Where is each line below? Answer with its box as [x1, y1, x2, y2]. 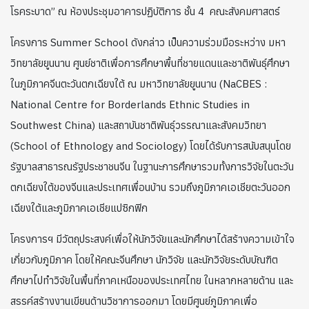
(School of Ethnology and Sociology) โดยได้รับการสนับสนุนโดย [10, 139, 291, 153]
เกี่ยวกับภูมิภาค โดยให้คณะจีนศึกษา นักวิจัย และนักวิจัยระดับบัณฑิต [10, 253, 278, 267]
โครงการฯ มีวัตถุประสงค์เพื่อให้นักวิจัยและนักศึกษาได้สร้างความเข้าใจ [10, 232, 295, 246]
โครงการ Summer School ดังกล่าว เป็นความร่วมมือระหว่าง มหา [10, 36, 286, 50]
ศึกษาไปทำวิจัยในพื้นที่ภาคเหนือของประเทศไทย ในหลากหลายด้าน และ [10, 274, 293, 288]
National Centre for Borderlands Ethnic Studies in [10, 98, 250, 112]
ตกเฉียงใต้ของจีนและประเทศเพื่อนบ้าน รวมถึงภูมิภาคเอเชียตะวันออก [10, 181, 290, 195]
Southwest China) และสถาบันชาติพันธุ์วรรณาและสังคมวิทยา [10, 119, 266, 132]
